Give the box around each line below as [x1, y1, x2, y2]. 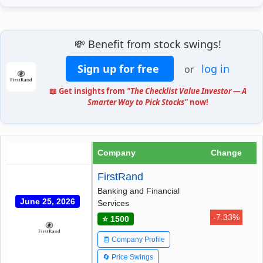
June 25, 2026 [19, 196, 75, 206]
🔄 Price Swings [103, 252, 153, 261]
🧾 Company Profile [103, 235, 165, 244]
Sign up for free [77, 61, 162, 76]
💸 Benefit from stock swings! [74, 36, 221, 51]
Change [210, 147, 242, 157]
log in [201, 61, 230, 76]
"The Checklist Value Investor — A [126, 85, 247, 96]
